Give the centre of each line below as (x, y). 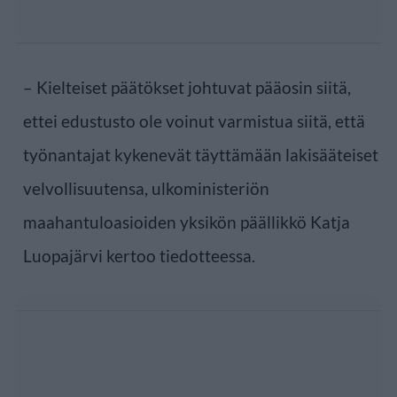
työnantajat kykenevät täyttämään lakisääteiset (201, 154)
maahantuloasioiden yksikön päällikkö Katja (187, 222)
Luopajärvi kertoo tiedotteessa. (139, 255)
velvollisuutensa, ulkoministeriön (146, 188)
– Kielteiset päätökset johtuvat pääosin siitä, (187, 87)
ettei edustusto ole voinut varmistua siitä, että (194, 121)
